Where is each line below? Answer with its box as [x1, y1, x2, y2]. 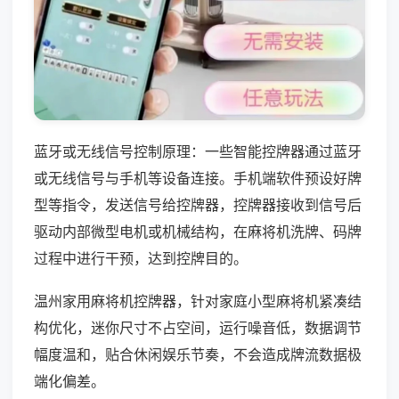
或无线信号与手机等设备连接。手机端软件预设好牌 [34, 168, 362, 187]
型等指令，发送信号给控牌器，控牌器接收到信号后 [34, 195, 362, 214]
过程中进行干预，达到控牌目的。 [34, 248, 248, 267]
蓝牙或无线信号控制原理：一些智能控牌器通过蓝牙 [34, 142, 362, 160]
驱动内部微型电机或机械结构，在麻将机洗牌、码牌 [34, 222, 362, 240]
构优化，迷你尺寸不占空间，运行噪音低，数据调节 [34, 318, 362, 337]
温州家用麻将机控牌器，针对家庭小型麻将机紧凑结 [34, 291, 362, 310]
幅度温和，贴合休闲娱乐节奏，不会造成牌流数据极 [34, 345, 362, 363]
